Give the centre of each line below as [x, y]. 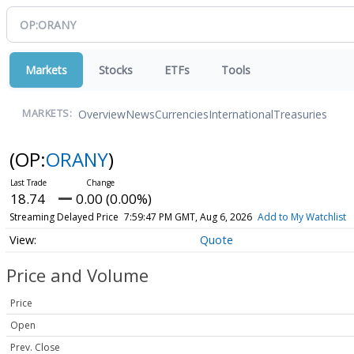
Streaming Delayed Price [64, 217]
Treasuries [300, 114]
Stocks [116, 70]
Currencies [182, 114]
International [241, 114]
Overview [102, 114]
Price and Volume [77, 275]
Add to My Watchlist [301, 217]
